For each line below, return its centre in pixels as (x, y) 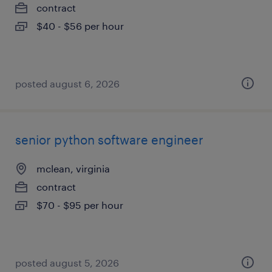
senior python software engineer (109, 140)
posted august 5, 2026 (67, 263)
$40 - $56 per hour (80, 26)
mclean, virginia (73, 168)
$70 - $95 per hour (80, 205)
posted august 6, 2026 (67, 83)
